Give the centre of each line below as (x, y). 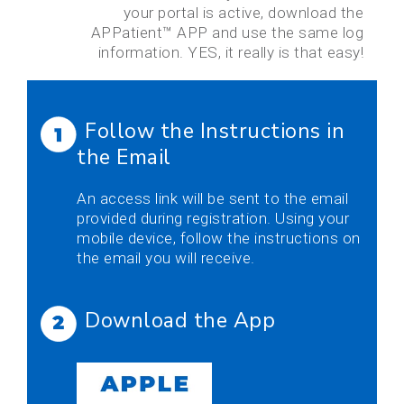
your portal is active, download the (243, 13)
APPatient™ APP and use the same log (227, 33)
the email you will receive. (166, 258)
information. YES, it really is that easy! (230, 53)
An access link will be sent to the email (212, 199)
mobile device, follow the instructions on (219, 239)
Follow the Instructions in (215, 132)
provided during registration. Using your (213, 219)
